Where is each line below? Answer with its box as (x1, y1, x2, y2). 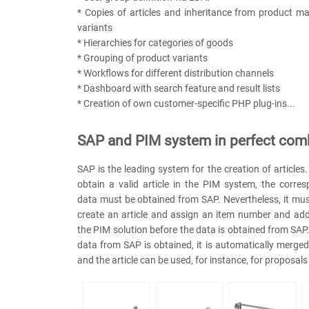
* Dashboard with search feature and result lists (77, 83, 280, 94)
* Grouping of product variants (77, 52, 208, 64)
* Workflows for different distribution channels (77, 68, 274, 79)
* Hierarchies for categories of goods (77, 37, 233, 49)
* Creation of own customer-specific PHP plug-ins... (77, 98, 295, 110)
